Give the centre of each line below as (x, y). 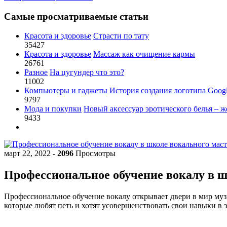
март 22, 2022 (28, 154)
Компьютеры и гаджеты (66, 91)
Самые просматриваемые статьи (76, 16)
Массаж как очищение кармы (144, 54)
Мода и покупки (53, 109)
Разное (36, 72)
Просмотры (94, 154)
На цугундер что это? (87, 72)
